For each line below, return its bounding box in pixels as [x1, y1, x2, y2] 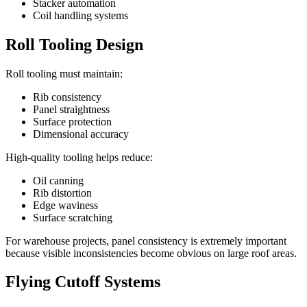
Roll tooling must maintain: [5, 67, 123, 79]
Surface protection [33, 115, 112, 127]
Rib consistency [33, 90, 101, 103]
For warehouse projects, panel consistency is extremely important [5, 234, 286, 247]
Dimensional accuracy [33, 127, 129, 140]
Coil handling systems [33, 9, 128, 21]
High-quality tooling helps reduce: [5, 151, 153, 163]
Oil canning [33, 174, 84, 186]
